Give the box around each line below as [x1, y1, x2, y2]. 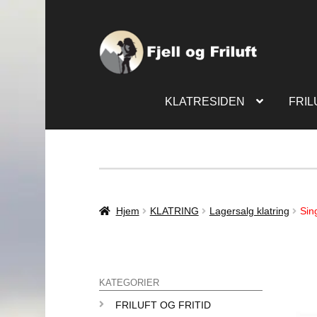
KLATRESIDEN [164, 96, 245, 108]
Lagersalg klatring [209, 204, 289, 217]
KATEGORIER [99, 278, 159, 289]
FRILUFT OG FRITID [115, 299, 211, 311]
